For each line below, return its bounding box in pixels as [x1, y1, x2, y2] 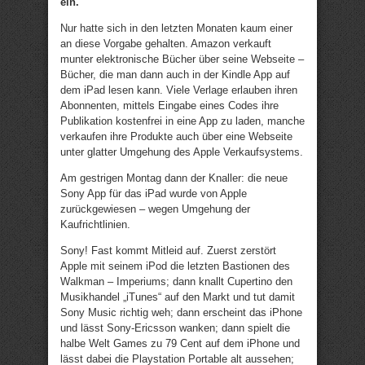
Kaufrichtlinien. [60, 218, 130, 231]
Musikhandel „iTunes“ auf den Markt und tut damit [60, 291, 295, 303]
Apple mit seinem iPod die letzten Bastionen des [60, 260, 290, 272]
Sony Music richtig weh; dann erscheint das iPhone [60, 306, 302, 319]
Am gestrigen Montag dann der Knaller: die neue [60, 172, 288, 184]
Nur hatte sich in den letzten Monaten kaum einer [60, 22, 292, 34]
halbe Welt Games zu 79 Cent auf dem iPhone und [60, 337, 300, 350]
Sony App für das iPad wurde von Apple [60, 187, 247, 200]
